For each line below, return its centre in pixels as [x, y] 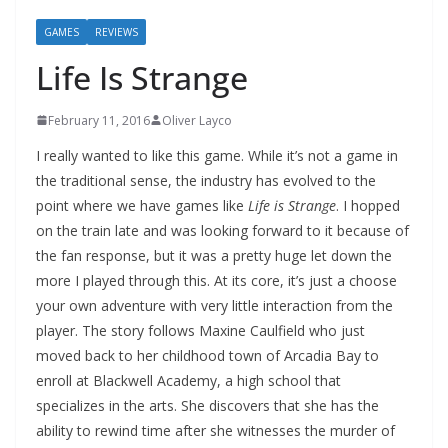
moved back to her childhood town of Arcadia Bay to [207, 355]
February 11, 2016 [99, 120]
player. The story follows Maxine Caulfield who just [200, 330]
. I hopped [368, 205]
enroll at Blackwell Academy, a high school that [188, 380]
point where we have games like [142, 205]
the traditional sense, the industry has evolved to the [206, 180]
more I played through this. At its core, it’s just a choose [216, 280]
